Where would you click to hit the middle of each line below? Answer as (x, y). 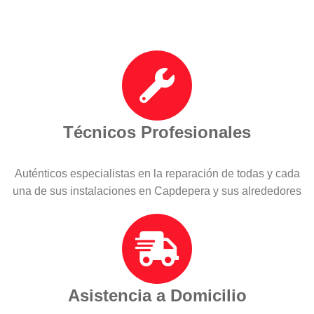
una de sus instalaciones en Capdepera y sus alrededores (157, 191)
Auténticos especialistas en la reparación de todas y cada (157, 173)
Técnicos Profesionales (157, 132)
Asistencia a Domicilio (157, 295)
